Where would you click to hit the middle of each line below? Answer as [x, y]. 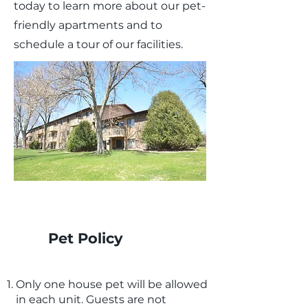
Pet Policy [86, 238]
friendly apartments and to [88, 25]
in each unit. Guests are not [91, 299]
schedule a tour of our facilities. [98, 44]
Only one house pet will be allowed [112, 284]
